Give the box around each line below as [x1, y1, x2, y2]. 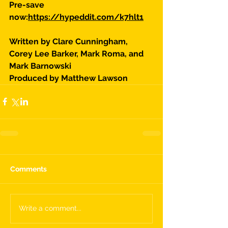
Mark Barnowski [9, 61, 71, 71]
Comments [10, 164, 47, 173]
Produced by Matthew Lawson [9, 73, 128, 83]
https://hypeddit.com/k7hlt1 [28, 12, 144, 22]
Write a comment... [19, 204, 81, 213]
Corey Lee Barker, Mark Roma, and [9, 48, 146, 59]
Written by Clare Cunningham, [9, 36, 130, 46]
